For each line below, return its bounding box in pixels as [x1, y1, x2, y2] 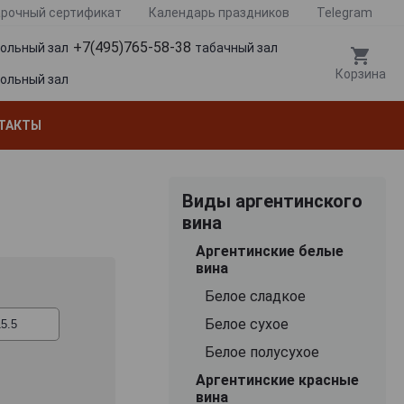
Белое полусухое [204, 343, 319, 361]
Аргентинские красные [195, 371, 359, 389]
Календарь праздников [149, 5, 289, 20]
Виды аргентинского [181, 189, 363, 212]
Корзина [335, 67, 386, 82]
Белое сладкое [204, 287, 306, 305]
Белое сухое [204, 315, 289, 333]
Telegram [317, 5, 372, 20]
